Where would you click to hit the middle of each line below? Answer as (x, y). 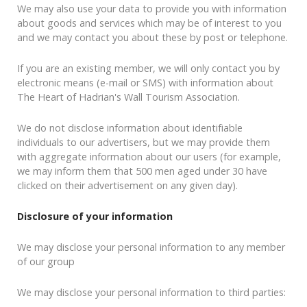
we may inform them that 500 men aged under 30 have (142, 171)
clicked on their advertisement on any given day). (127, 186)
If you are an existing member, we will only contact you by (148, 69)
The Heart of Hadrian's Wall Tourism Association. (128, 97)
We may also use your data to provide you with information (152, 9)
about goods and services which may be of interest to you (149, 23)
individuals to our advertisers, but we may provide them (144, 143)
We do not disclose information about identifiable (130, 128)
